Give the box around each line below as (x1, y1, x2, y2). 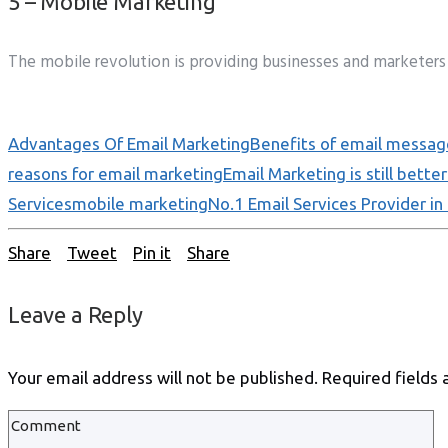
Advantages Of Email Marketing (8, 134, 250, 154)
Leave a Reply (8, 302, 143, 328)
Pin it (133, 243, 171, 263)
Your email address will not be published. (8, 368, 318, 388)
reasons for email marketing (8, 164, 223, 184)
